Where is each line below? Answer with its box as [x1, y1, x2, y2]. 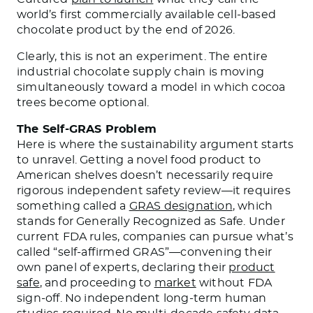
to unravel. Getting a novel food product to [17, 154, 261, 166]
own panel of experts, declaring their [17, 261, 229, 273]
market [154, 277, 196, 289]
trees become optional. [17, 96, 150, 108]
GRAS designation [129, 200, 233, 212]
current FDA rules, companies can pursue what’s [17, 231, 293, 242]
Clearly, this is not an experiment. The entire [17, 50, 268, 62]
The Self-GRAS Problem [17, 123, 157, 135]
